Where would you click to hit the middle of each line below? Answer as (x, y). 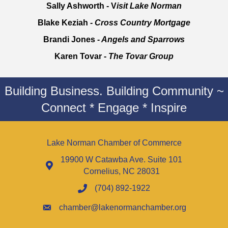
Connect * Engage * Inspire (114, 108)
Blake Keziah (63, 23)
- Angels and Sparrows (141, 40)
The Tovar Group (141, 56)
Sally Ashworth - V (81, 6)
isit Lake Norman (149, 6)
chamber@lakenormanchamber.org (122, 208)
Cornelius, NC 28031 (121, 172)
